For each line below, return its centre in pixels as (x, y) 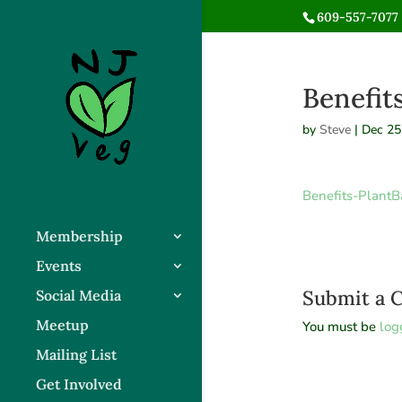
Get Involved (79, 384)
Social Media (79, 295)
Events (59, 265)
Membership (79, 236)
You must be (341, 327)
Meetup (62, 324)
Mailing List (76, 354)
